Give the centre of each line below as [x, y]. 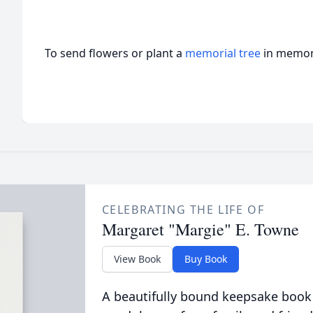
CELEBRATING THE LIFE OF [183, 210]
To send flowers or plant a [115, 53]
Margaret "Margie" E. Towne [200, 229]
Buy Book [205, 259]
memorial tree [223, 53]
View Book [137, 259]
